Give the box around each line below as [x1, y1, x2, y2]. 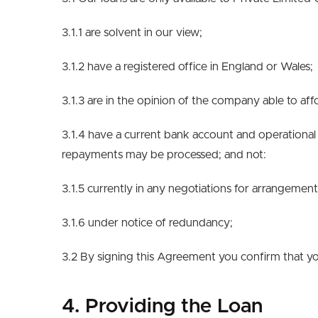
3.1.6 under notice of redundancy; [62, 217, 233, 229]
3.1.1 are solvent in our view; [62, 27, 202, 38]
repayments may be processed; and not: [62, 149, 266, 160]
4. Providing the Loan [62, 297, 263, 317]
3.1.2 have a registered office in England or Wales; [62, 61, 313, 72]
